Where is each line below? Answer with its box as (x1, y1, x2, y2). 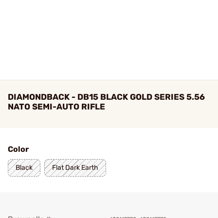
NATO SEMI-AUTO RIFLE (8, 102, 105, 111)
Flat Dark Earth (52, 163, 98, 172)
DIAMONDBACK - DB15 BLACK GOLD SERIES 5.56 (8, 92, 205, 102)
